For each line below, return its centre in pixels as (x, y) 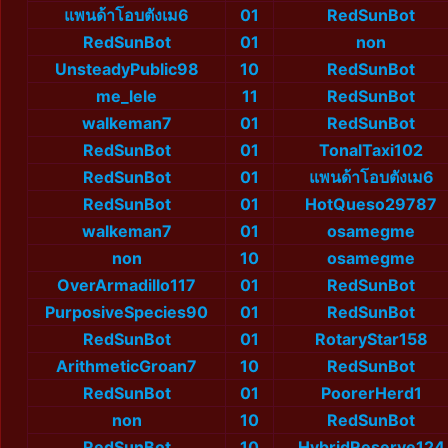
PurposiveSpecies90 (126, 312)
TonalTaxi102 (371, 150)
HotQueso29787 (371, 204)
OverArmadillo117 (126, 285)
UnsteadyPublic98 (126, 69)
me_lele (126, 96)
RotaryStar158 (371, 339)
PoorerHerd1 (371, 393)
